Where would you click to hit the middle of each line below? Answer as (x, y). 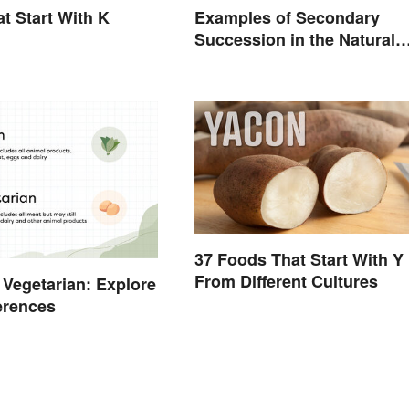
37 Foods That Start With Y (299, 259)
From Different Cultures (286, 281)
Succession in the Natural (294, 40)
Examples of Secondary (287, 18)
